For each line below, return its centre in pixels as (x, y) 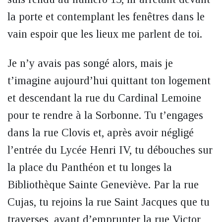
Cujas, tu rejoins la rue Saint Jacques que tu (109, 202)
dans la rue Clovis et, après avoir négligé (101, 133)
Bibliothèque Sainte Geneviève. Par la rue (103, 185)
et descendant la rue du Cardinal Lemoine (104, 98)
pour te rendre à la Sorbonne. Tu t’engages (105, 115)
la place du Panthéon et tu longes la (90, 167)
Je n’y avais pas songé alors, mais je (90, 63)
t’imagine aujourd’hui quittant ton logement (109, 81)
